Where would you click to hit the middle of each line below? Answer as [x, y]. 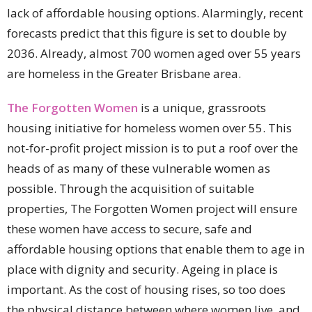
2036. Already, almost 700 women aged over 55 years [154, 54]
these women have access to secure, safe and [130, 229]
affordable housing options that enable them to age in [156, 249]
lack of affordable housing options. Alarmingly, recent [155, 13]
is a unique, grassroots [202, 108]
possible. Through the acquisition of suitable [131, 189]
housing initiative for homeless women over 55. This [149, 128]
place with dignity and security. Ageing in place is [142, 270]
